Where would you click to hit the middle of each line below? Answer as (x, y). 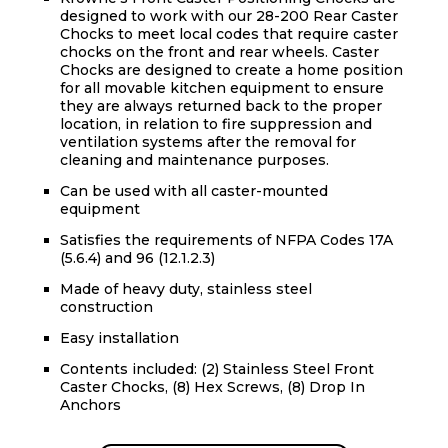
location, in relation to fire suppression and (216, 124)
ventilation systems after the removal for (208, 142)
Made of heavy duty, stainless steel (186, 289)
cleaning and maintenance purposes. (194, 160)
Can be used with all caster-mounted (194, 191)
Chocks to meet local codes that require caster (229, 34)
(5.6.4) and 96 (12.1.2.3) (137, 258)
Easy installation (119, 338)
